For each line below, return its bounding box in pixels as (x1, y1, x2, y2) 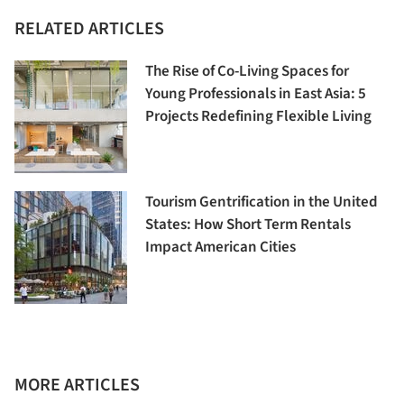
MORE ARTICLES (14, 372, 140, 399)
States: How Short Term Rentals (145, 214, 351, 236)
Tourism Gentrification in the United (145, 191, 378, 214)
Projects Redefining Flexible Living (145, 106, 372, 128)
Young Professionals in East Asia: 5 (145, 83, 366, 106)
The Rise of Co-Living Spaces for (145, 60, 349, 83)
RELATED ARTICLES (14, 16, 164, 42)
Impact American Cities (145, 236, 296, 259)
